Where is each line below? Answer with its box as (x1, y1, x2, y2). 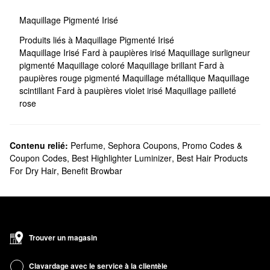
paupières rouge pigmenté (19, 71, 122, 84)
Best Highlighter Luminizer (72, 151, 172, 164)
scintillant (19, 84, 57, 96)
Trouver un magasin (29, 231, 97, 243)
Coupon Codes (10, 151, 67, 164)
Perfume (71, 139, 103, 151)
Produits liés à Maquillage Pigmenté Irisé (19, 33, 174, 46)
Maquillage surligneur (168, 46, 250, 58)
